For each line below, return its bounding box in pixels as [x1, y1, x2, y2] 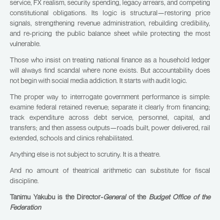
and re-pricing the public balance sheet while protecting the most [10, 29, 210, 37]
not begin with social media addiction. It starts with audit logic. [10, 76, 187, 84]
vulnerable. [10, 39, 41, 48]
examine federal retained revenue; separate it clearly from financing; [10, 103, 210, 111]
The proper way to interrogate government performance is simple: [10, 92, 210, 101]
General [103, 192, 126, 201]
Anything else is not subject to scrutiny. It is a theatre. [10, 150, 161, 158]
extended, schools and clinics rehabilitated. [10, 134, 134, 142]
